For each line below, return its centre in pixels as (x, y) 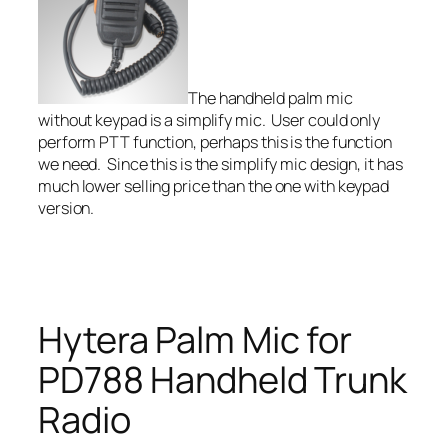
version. (66, 208)
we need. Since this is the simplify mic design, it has (220, 164)
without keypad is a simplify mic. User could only (209, 120)
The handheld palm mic (270, 98)
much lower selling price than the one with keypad (214, 186)
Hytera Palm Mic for (195, 339)
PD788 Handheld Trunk (222, 379)
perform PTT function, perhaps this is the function (215, 142)
